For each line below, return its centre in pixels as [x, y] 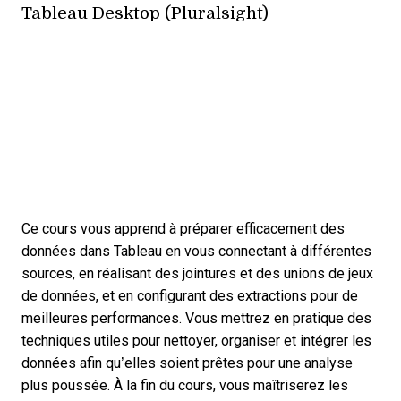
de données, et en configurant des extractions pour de [190, 296]
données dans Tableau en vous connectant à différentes [196, 252]
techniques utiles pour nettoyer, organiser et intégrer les [196, 341]
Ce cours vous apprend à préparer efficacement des [183, 229]
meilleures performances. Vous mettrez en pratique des [196, 319]
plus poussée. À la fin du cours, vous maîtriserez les [185, 386]
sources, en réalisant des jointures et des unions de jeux [197, 274]
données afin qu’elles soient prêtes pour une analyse [187, 363]
